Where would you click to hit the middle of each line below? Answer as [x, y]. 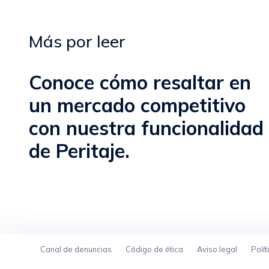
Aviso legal [217, 249]
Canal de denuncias [76, 249]
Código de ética [154, 249]
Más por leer [77, 41]
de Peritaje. [79, 151]
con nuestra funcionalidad [146, 128]
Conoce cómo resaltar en [140, 82]
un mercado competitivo [137, 105]
